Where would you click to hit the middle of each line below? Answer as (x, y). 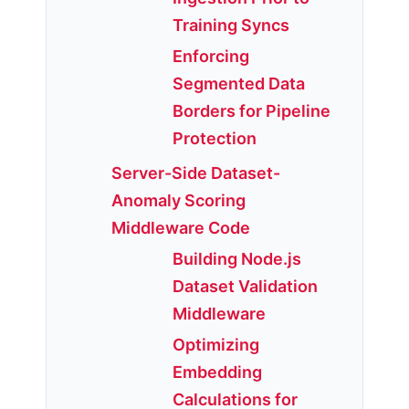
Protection (215, 139)
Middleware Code (181, 228)
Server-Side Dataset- (196, 173)
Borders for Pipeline (252, 111)
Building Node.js (237, 259)
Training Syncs (231, 26)
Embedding (217, 372)
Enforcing (211, 57)
